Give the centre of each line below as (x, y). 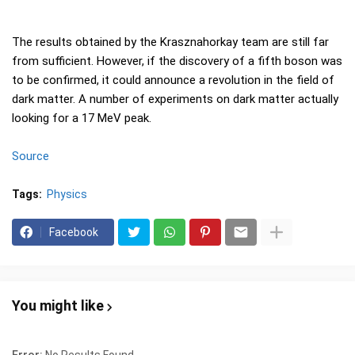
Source (31, 156)
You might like (58, 305)
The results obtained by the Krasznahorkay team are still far (170, 42)
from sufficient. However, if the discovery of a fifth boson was (177, 61)
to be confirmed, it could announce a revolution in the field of (173, 80)
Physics (67, 194)
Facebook (74, 232)
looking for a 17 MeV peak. (82, 118)
